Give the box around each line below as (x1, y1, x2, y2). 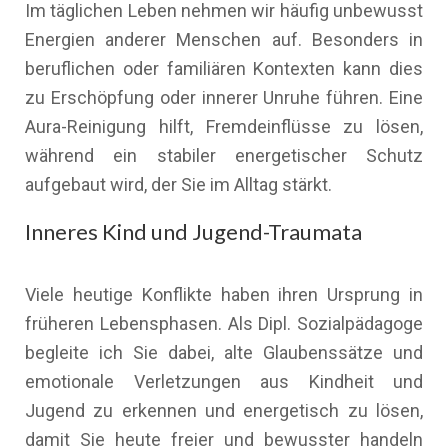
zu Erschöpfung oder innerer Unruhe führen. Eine (25, 87, 423, 108)
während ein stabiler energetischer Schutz (25, 145, 423, 166)
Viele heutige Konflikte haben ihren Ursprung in (25, 284, 423, 305)
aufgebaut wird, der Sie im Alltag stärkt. (25, 174, 332, 195)
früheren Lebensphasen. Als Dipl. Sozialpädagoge (25, 313, 423, 334)
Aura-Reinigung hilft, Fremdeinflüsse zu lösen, (25, 116, 423, 137)
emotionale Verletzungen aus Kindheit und (25, 371, 423, 392)
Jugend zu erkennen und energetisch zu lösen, (25, 400, 423, 421)
